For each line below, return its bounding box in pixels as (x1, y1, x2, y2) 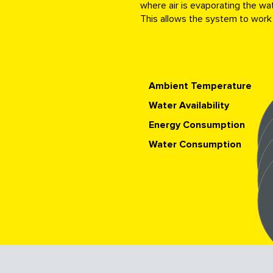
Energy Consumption (149, 119, 245, 131)
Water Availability (149, 99, 229, 112)
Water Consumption (149, 138, 241, 151)
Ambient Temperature (149, 80, 252, 92)
